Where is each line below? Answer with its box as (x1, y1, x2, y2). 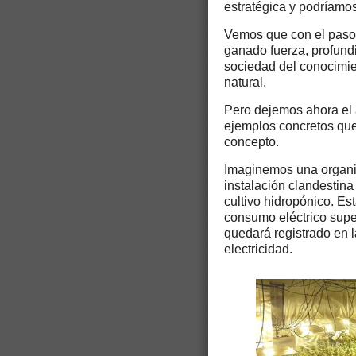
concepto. (224, 135, 279, 149)
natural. (224, 75, 266, 90)
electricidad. (224, 242, 292, 257)
